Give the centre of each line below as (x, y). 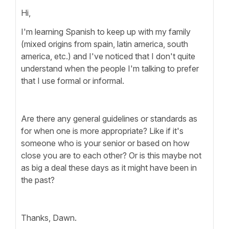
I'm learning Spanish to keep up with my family (106, 31)
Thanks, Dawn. (49, 217)
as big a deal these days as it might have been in (109, 167)
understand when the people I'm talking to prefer (110, 68)
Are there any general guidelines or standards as (109, 118)
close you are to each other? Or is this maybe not (111, 155)
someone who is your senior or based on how (105, 143)
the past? (38, 180)
